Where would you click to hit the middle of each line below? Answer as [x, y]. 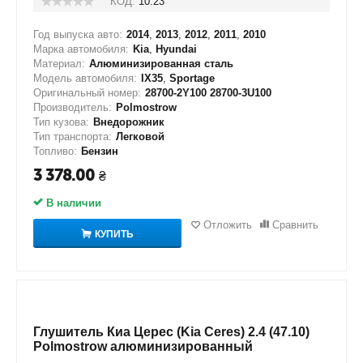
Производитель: [73, 107]
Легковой [140, 137]
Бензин [100, 151]
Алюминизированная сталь [161, 64]
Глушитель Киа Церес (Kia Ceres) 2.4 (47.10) [171, 332]
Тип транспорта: [73, 137]
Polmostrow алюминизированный [143, 346]
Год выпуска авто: [78, 34]
